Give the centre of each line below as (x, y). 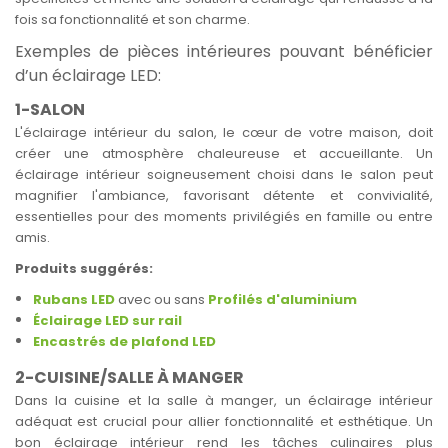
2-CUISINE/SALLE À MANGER (129, 377)
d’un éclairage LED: (90, 75)
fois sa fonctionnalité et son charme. (134, 19)
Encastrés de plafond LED (124, 341)
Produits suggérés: (84, 268)
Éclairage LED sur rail (107, 320)
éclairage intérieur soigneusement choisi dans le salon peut (224, 174)
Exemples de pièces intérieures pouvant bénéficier (224, 51)
